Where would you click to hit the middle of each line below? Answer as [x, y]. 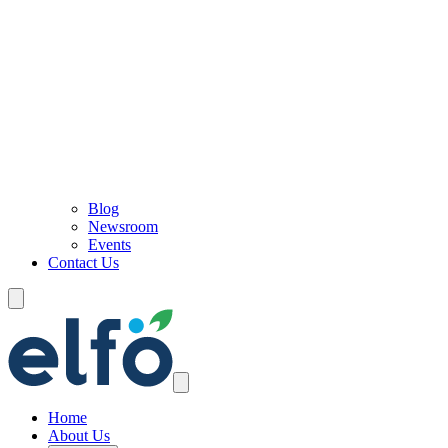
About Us [79, 435]
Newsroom [123, 226]
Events [109, 244]
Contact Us [83, 262]
